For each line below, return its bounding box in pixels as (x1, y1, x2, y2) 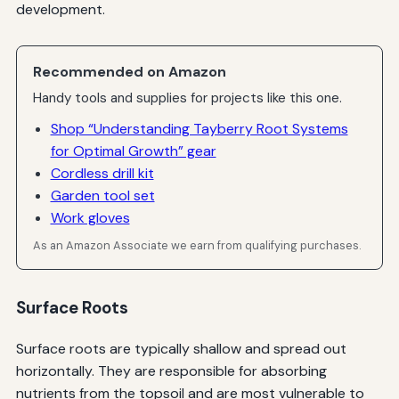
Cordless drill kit (50, 163, 154, 183)
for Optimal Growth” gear (50, 141, 216, 160)
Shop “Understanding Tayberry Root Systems (50, 118, 348, 138)
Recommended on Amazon (33, 61, 227, 81)
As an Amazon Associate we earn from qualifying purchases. (33, 238, 362, 254)
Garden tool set (50, 185, 155, 205)
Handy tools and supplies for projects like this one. (33, 89, 343, 108)
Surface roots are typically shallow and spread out (15, 339, 346, 358)
